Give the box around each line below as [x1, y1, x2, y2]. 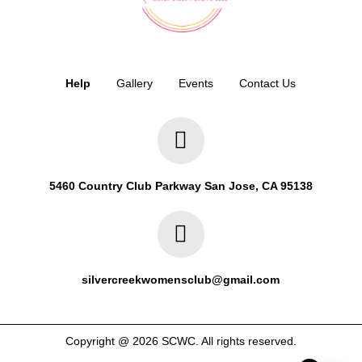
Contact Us [239, 77, 297, 90]
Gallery [116, 77, 154, 90]
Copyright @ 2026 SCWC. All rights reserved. [65, 335, 297, 347]
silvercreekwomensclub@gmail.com [82, 273, 280, 286]
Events [179, 77, 214, 90]
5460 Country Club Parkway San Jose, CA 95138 [48, 179, 313, 192]
